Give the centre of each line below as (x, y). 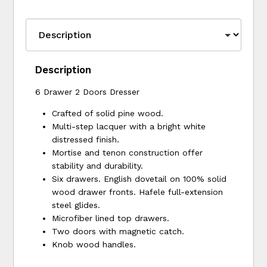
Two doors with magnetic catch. (118, 231)
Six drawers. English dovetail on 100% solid (139, 178)
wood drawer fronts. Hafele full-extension (138, 192)
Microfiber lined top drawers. (111, 218)
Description (63, 69)
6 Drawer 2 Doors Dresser (88, 91)
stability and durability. (98, 165)
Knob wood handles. (94, 244)
